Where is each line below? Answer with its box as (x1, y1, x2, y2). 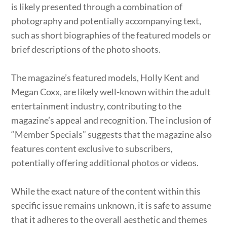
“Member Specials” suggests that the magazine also (11, 128, 212, 140)
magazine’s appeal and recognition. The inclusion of (11, 114, 212, 126)
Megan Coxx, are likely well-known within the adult (11, 86, 211, 97)
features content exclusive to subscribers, (11, 142, 173, 154)
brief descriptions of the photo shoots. (11, 43, 161, 55)
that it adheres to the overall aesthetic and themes (11, 213, 208, 225)
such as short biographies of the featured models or (11, 29, 211, 41)
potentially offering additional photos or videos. (11, 157, 199, 168)
